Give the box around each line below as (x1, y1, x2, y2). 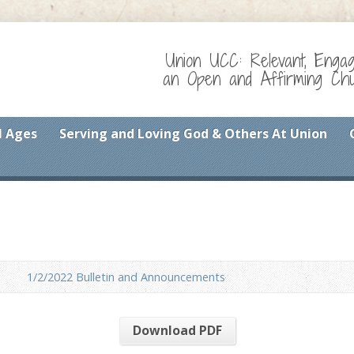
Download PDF (132, 322, 222, 340)
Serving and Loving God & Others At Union (59, 125, 327, 142)
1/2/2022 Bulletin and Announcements (27, 269, 225, 285)
